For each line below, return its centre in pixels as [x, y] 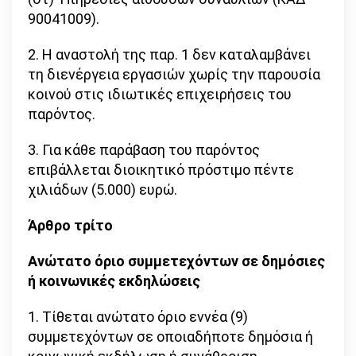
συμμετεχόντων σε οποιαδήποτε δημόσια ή [170, 337]
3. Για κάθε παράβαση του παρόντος [144, 150]
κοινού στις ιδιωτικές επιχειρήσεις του [160, 95]
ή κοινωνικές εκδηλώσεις [114, 281]
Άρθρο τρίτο [70, 226]
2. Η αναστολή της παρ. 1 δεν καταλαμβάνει [169, 55]
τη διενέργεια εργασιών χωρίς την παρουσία [174, 75]
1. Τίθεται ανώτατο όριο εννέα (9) [138, 317]
